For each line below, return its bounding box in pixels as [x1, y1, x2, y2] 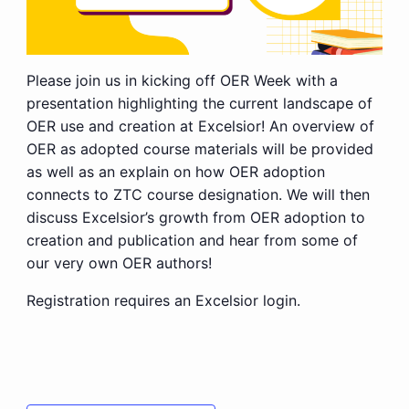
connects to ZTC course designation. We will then [26, 184, 370, 204]
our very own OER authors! [26, 253, 212, 272]
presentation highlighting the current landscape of [26, 93, 372, 112]
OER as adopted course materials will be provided [26, 139, 373, 158]
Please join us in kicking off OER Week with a [26, 70, 338, 89]
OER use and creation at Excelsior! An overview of [26, 116, 374, 135]
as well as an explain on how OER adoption [26, 162, 325, 181]
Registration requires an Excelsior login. [26, 290, 300, 309]
